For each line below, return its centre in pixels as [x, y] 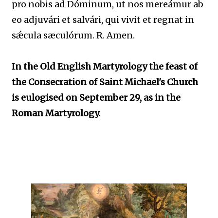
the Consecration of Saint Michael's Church [105, 82]
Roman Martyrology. [56, 113]
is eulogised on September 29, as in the [96, 98]
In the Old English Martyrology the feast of [105, 66]
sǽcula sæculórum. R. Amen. [73, 35]
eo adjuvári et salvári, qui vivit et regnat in [103, 20]
